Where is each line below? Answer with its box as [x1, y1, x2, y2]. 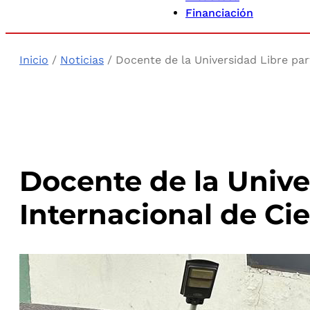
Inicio [19, 53, 48, 66]
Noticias [60, 53, 104, 66]
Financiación [185, 6, 253, 19]
